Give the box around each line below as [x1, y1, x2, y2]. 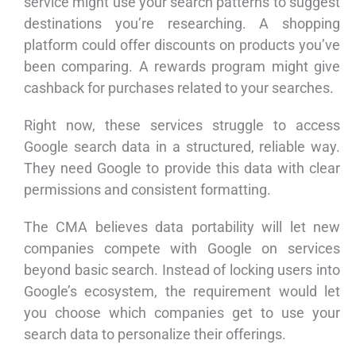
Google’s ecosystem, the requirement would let [24, 283, 340, 300]
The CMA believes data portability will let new [24, 219, 340, 236]
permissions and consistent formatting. [24, 181, 271, 199]
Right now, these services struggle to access [24, 117, 340, 134]
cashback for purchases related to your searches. [24, 79, 334, 97]
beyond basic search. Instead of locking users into [24, 261, 340, 279]
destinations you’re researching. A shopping [24, 15, 340, 33]
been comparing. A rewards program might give [24, 58, 340, 75]
